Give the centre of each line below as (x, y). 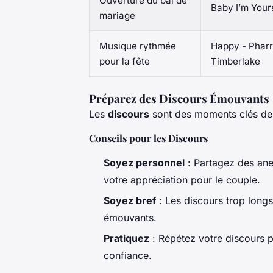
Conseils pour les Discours (148, 138)
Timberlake (236, 61)
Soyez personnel (144, 162)
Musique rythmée (138, 46)
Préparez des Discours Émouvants (179, 98)
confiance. (128, 256)
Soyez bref (130, 200)
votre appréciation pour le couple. (182, 179)
